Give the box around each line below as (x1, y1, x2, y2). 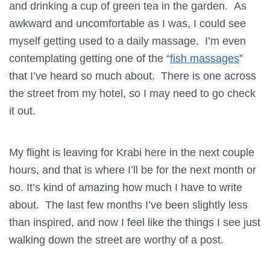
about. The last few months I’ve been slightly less (9, 198, 248, 211)
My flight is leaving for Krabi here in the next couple (9, 145, 254, 159)
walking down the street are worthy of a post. (9, 233, 224, 246)
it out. (9, 104, 36, 117)
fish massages (170, 51, 239, 64)
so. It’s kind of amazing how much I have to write (9, 180, 242, 193)
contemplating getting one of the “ (9, 51, 170, 64)
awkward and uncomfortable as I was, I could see (9, 16, 246, 30)
